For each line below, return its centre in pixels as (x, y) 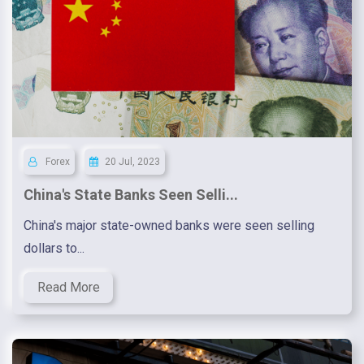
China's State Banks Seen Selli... (131, 195)
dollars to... (54, 249)
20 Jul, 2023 (132, 162)
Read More (68, 288)
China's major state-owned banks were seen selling (169, 226)
